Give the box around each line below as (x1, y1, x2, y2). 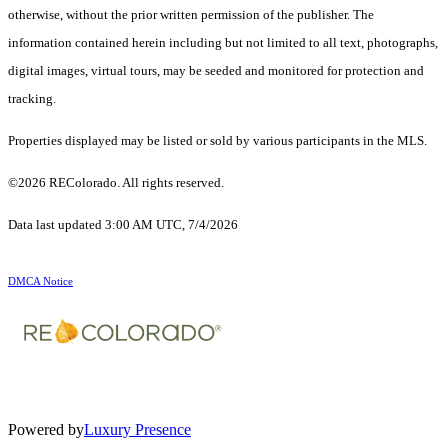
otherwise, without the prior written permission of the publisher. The (8, 7, 374, 23)
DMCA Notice (8, 276, 73, 288)
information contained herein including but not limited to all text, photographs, (8, 35, 438, 51)
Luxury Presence (84, 421, 191, 439)
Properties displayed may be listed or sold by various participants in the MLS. (8, 133, 427, 149)
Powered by (8, 421, 84, 439)
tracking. (8, 91, 56, 107)
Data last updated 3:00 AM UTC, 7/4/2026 (8, 217, 238, 233)
